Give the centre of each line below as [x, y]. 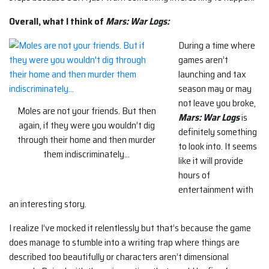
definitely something [218, 131]
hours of [194, 175]
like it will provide [211, 160]
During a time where [217, 45]
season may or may [215, 88]
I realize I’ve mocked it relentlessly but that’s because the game [130, 228]
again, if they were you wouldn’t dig [86, 125]
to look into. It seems [218, 146]
